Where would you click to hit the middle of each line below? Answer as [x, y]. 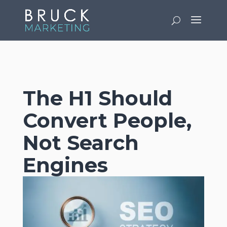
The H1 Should [97, 98]
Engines [65, 165]
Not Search [81, 143]
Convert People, [107, 120]
